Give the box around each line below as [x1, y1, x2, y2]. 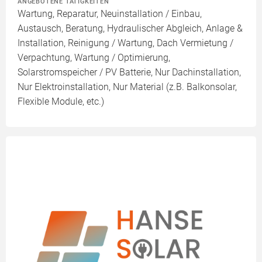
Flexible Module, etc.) [18, 95, 104, 107]
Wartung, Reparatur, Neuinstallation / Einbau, [18, 8, 202, 19]
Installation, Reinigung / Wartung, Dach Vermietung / [18, 37, 233, 49]
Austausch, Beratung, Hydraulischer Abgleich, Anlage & [18, 22, 243, 34]
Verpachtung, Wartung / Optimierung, [18, 51, 170, 63]
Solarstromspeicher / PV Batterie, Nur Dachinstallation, [18, 66, 241, 78]
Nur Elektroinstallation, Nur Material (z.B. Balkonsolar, [18, 81, 237, 92]
